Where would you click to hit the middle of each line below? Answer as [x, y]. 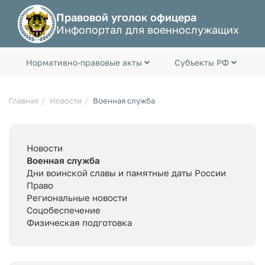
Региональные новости [77, 198]
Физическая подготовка [79, 222]
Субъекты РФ [203, 62]
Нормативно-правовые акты [85, 62]
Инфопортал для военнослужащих [148, 30]
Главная [24, 101]
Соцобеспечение [64, 210]
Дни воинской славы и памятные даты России [126, 173]
